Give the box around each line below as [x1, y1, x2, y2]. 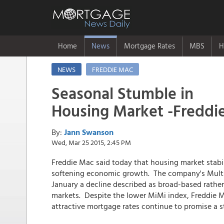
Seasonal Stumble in [51, 81, 193, 105]
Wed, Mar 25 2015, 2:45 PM [51, 137, 131, 147]
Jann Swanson [64, 126, 113, 138]
